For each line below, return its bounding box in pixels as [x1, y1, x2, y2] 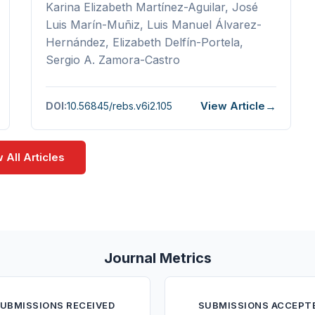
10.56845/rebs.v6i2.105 [67, 100, 172, 112]
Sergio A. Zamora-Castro [46, 52, 180, 67]
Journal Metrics [103, 249, 212, 266]
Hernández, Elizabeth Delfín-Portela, [46, 34, 243, 49]
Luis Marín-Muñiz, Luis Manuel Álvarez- [46, 17, 262, 32]
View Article [200, 99, 265, 113]
